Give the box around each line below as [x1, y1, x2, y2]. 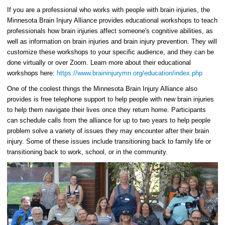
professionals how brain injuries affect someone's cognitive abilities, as [7, 27, 213, 35]
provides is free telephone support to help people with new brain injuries [7, 95, 214, 103]
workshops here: [7, 69, 57, 77]
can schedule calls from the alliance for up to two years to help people [7, 117, 210, 125]
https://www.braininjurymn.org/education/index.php [57, 69, 202, 77]
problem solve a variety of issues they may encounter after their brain [7, 127, 209, 135]
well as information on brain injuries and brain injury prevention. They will [7, 38, 217, 46]
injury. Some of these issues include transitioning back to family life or [7, 138, 211, 146]
